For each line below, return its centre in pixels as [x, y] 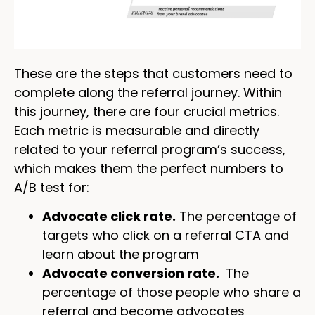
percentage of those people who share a [172, 292]
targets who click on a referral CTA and [166, 235]
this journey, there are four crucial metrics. [147, 111]
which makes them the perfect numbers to [149, 168]
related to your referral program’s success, [150, 149]
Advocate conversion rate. [132, 273]
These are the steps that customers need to [153, 73]
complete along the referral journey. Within [148, 92]
